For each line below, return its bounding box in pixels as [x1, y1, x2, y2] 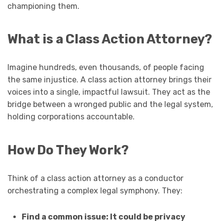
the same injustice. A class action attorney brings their [7, 75, 212, 85]
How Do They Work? [7, 142, 129, 157]
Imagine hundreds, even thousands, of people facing [7, 63, 204, 73]
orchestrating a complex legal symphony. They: [7, 185, 183, 195]
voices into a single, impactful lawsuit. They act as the [7, 87, 210, 97]
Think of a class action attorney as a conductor [7, 173, 184, 183]
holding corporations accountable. [7, 112, 135, 122]
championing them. [7, 1, 79, 11]
